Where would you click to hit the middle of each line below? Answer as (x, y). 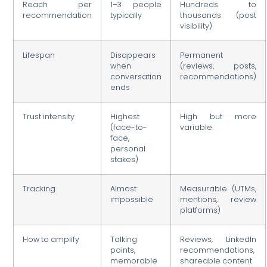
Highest (125, 116)
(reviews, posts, (218, 66)
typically (126, 15)
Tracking (39, 188)
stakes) (125, 159)
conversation (136, 76)
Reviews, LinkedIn (218, 239)
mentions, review (218, 199)
